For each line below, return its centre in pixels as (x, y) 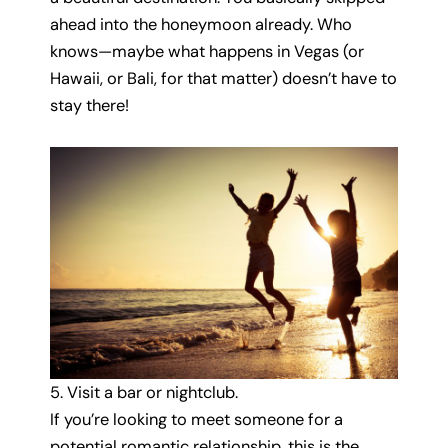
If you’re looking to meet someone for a (196, 420)
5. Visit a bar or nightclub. (144, 393)
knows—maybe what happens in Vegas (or (207, 51)
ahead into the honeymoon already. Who (201, 24)
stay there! (89, 105)
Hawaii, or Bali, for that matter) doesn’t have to (223, 78)
